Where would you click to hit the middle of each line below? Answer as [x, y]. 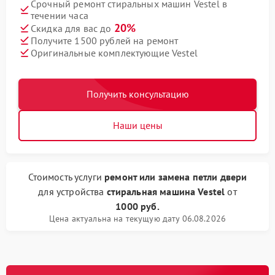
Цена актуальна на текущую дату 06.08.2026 [137, 219]
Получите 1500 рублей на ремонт [105, 40]
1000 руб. [137, 207]
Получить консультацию [137, 94]
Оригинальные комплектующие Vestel [114, 52]
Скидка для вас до [72, 29]
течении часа [60, 16]
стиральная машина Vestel [166, 192]
